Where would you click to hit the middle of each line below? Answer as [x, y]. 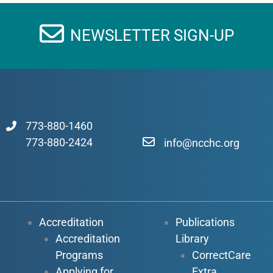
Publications [205, 222]
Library [192, 238]
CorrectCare [221, 255]
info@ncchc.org [201, 143]
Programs [79, 255]
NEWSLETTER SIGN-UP [152, 36]
